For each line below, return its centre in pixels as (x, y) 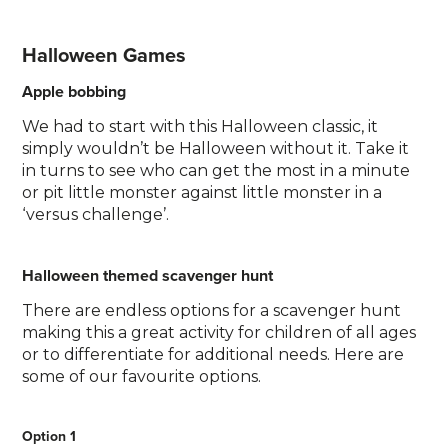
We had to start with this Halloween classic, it (200, 126)
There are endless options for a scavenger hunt (212, 310)
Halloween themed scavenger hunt (148, 275)
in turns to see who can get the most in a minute (216, 170)
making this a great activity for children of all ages (219, 332)
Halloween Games (104, 54)
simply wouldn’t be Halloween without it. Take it (216, 148)
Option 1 (49, 436)
